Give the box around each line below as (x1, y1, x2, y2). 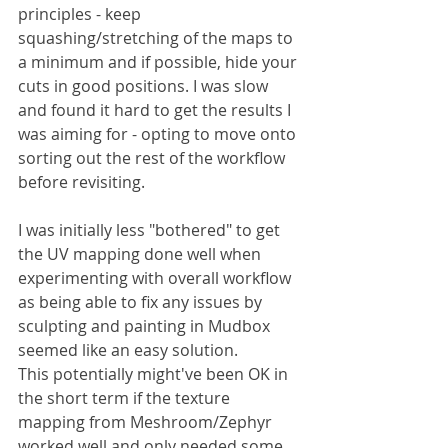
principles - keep (18, 2, 145, 25)
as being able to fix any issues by (18, 290, 266, 313)
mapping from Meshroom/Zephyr (18, 410, 276, 433)
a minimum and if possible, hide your (18, 50, 301, 73)
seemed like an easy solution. (18, 338, 242, 361)
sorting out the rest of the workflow (18, 146, 289, 169)
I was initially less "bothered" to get (18, 218, 284, 241)
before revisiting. (18, 170, 145, 193)
